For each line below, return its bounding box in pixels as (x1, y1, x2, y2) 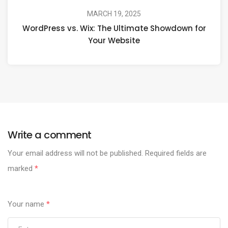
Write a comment (8, 128, 92, 142)
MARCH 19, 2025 (87, 10, 141, 18)
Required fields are (143, 149, 207, 158)
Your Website (88, 35, 140, 46)
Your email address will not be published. (8, 149, 143, 158)
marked (8, 164, 35, 174)
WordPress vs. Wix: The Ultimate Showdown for (22, 23, 206, 34)
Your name (8, 199, 46, 209)
